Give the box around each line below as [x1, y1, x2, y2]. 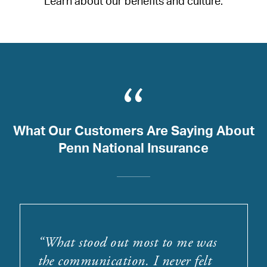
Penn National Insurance [58, 141, 209, 155]
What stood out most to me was [44, 233, 217, 252]
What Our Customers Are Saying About [13, 124, 254, 138]
